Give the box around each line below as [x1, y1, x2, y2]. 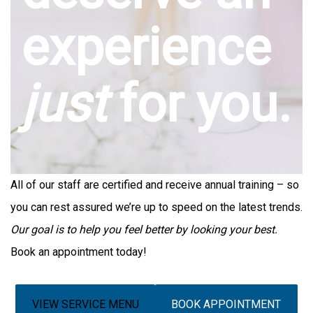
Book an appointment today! [10, 245, 147, 259]
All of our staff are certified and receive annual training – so [10, 178, 299, 191]
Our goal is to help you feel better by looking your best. [10, 223, 277, 236]
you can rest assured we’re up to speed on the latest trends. [10, 201, 303, 214]
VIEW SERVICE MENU [31, 297, 139, 311]
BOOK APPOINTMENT [171, 297, 282, 311]
